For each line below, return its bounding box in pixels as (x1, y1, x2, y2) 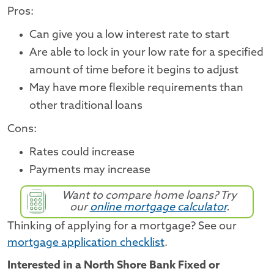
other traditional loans (29, 100, 143, 112)
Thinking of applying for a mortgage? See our (7, 220, 237, 232)
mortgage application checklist (7, 237, 165, 249)
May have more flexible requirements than (29, 83, 243, 94)
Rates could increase (29, 147, 135, 158)
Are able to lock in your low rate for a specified (29, 47, 264, 59)
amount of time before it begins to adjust (29, 65, 239, 76)
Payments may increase (29, 165, 150, 176)
